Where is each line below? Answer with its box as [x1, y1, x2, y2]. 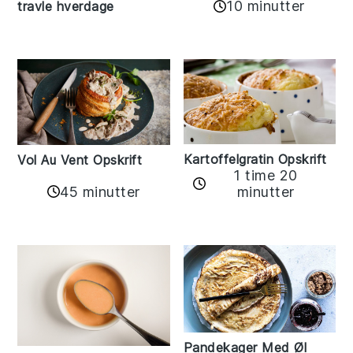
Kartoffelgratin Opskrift [183, 150, 327, 167]
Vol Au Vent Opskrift [17, 152, 143, 169]
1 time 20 [233, 166, 298, 184]
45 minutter [60, 183, 140, 200]
